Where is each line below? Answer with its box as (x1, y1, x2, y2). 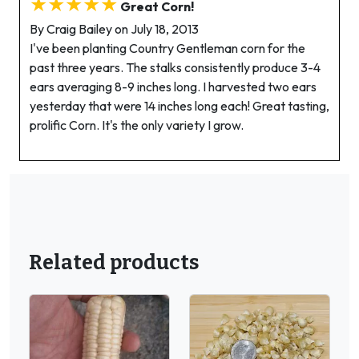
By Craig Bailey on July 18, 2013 (30, 21, 199, 37)
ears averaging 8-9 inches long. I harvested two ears (30, 79, 317, 95)
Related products (29, 250, 200, 275)
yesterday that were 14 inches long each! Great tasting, (30, 98, 329, 114)
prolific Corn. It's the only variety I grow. (30, 117, 244, 133)
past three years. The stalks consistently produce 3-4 (30, 59, 321, 75)
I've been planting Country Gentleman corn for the (30, 40, 305, 56)
